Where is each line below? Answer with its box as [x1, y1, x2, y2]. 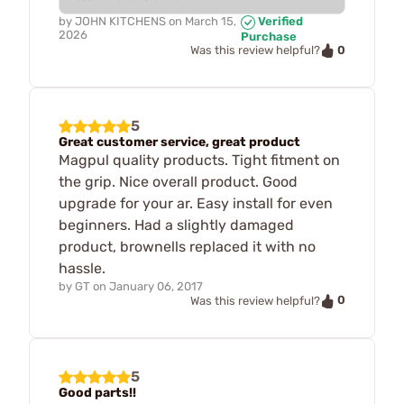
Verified [254, 14, 303, 28]
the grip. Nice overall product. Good [59, 173, 298, 191]
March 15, [185, 14, 236, 28]
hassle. [59, 260, 106, 278]
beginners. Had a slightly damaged [59, 216, 294, 234]
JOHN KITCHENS [75, 14, 166, 28]
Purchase [240, 29, 297, 43]
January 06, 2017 [109, 280, 203, 294]
